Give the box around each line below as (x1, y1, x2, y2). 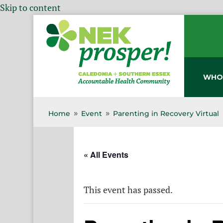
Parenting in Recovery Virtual (113, 109, 220, 118)
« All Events (84, 149, 128, 160)
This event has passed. (84, 184, 173, 196)
